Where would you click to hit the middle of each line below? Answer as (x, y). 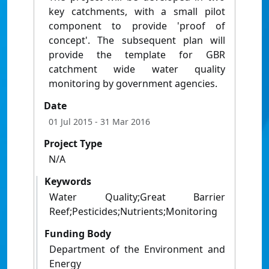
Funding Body (78, 234)
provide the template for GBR (137, 55)
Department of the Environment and (137, 249)
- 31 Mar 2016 (121, 122)
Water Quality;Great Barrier (137, 197)
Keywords (68, 182)
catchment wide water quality (137, 69)
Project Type (73, 144)
